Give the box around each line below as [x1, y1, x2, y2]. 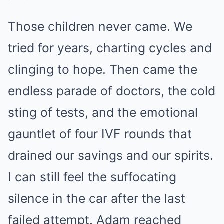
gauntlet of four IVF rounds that [8, 126, 192, 141]
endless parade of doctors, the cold [8, 83, 215, 98]
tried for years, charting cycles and [8, 40, 212, 55]
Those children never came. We [8, 18, 192, 34]
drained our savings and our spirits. [8, 147, 213, 163]
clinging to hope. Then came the [8, 61, 197, 77]
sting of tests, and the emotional [8, 104, 198, 120]
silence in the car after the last [8, 190, 185, 206]
